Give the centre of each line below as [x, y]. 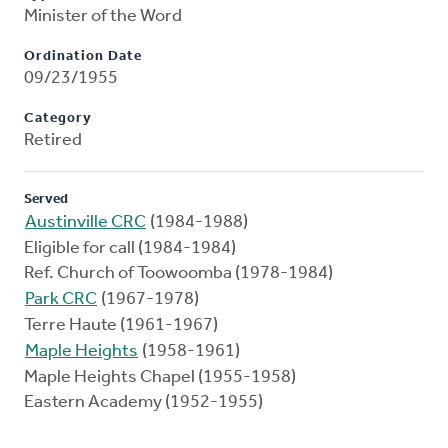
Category [58, 119]
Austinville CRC [85, 223]
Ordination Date [83, 57]
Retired [53, 141]
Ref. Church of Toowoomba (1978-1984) [178, 274]
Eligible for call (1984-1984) [130, 249]
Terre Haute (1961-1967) [121, 326]
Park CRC [61, 300]
